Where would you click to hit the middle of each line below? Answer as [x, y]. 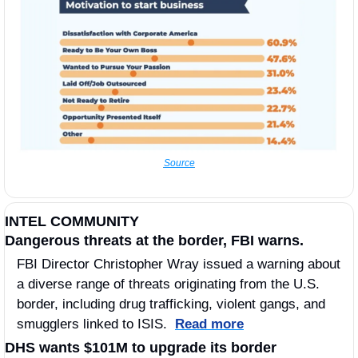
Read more [209, 324]
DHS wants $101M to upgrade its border [141, 348]
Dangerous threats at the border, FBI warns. [156, 241]
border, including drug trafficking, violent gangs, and [171, 304]
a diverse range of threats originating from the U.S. [168, 284]
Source [179, 163]
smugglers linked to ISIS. [96, 324]
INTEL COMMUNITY [72, 222]
